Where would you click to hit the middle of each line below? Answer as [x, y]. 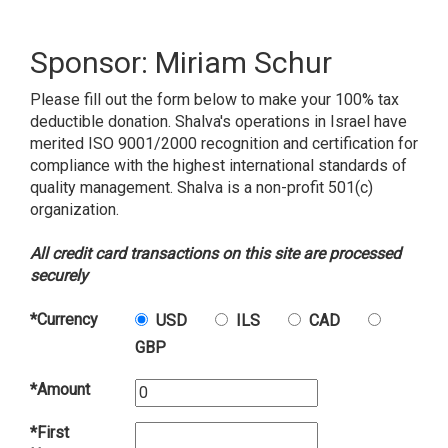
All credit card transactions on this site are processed [215, 254]
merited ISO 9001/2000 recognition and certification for [224, 144]
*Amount [60, 390]
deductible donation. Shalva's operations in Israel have [218, 122]
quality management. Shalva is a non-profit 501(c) [201, 188]
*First [49, 433]
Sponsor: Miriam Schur [181, 63]
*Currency [64, 320]
